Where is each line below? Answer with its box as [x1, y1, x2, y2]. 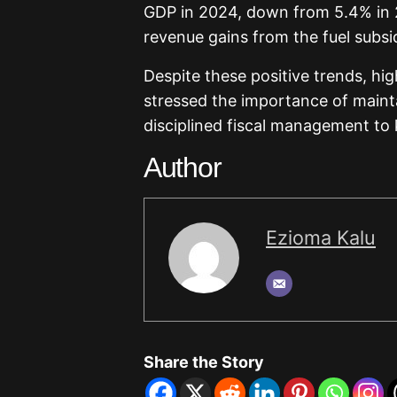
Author [144, 151, 222, 183]
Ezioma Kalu [266, 225, 376, 249]
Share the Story [144, 352, 264, 371]
